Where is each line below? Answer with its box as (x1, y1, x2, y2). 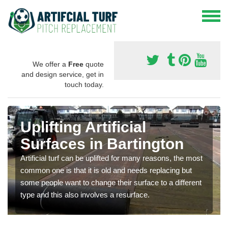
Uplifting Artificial (20, 118, 146, 135)
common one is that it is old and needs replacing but (20, 165, 192, 175)
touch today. (65, 80, 104, 89)
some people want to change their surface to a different (20, 178, 202, 187)
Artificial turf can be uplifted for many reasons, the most (20, 153, 203, 162)
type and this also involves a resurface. (20, 190, 150, 199)
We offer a (33, 60, 68, 68)
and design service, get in (21, 70, 104, 78)
